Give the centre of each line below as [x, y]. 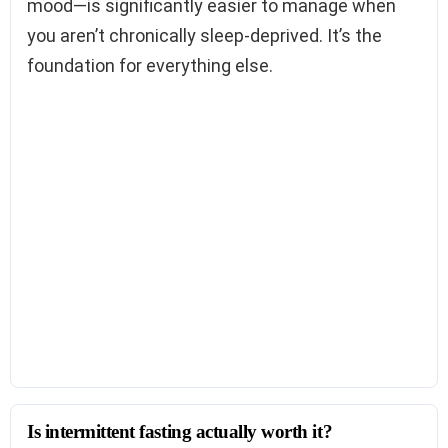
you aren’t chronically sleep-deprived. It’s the [204, 36]
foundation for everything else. [150, 66]
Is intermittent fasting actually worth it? [180, 432]
